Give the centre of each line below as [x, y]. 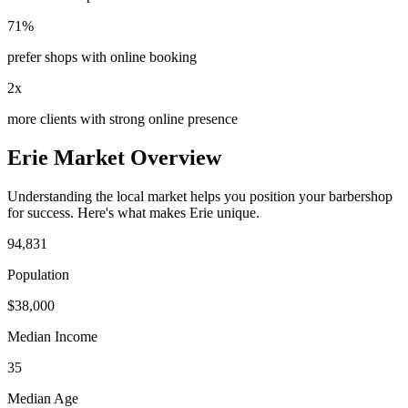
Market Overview [135, 157]
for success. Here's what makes [98, 212]
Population [38, 274]
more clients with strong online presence [122, 118]
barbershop [361, 196]
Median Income [52, 336]
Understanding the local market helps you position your [168, 196]
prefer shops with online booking [102, 56]
